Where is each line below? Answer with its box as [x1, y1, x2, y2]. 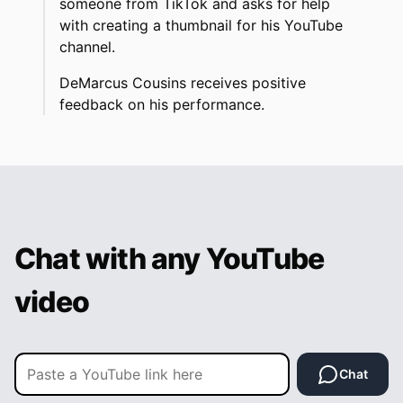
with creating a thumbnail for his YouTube [59, 16, 343, 35]
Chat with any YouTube [14, 241, 325, 277]
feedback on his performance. [59, 95, 264, 114]
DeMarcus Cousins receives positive [59, 74, 306, 93]
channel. [59, 38, 115, 57]
